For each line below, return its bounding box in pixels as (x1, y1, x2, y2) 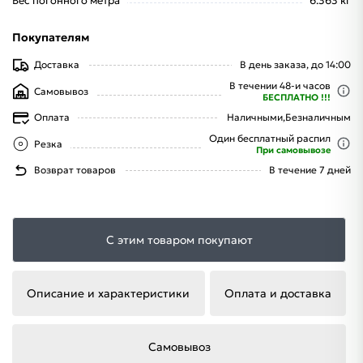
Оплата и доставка (224, 285, 331, 301)
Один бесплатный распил (209, 131, 331, 144)
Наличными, (227, 111, 285, 124)
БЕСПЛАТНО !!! (263, 91, 331, 103)
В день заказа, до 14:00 (240, 58, 351, 71)
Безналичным (285, 111, 351, 124)
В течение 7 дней (269, 164, 351, 177)
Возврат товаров (34, 164, 116, 177)
